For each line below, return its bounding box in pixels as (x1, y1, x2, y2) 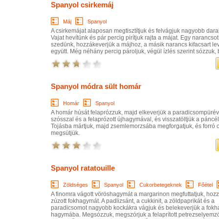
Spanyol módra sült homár (51, 82, 141, 90)
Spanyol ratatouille (51, 163, 115, 172)
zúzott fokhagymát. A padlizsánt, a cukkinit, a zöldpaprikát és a (51, 197, 215, 204)
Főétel (198, 181, 213, 188)
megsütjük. (51, 129, 80, 136)
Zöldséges (63, 181, 88, 188)
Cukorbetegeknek (139, 181, 182, 188)
